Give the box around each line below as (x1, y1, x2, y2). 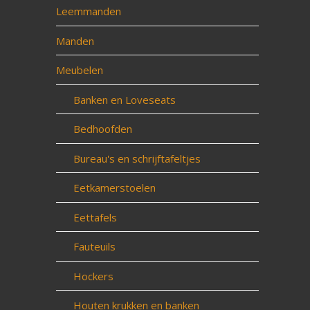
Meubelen (55, 63, 103, 77)
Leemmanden (55, 4, 121, 18)
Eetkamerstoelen (73, 181, 156, 194)
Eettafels (73, 210, 117, 224)
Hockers (73, 268, 113, 283)
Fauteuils (73, 239, 116, 253)
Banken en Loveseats (73, 92, 176, 107)
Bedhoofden (73, 122, 132, 136)
